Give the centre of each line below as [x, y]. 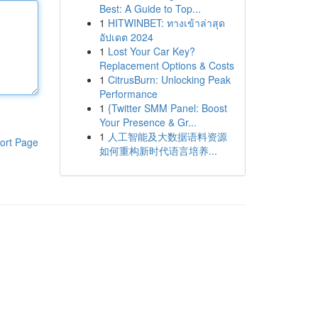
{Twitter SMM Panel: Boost [167, 108]
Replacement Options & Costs [166, 65]
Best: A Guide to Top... [150, 9]
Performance [128, 94]
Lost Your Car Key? [151, 51]
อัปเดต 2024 [126, 37]
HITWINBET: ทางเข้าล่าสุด [166, 23]
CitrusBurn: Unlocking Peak [169, 79]
